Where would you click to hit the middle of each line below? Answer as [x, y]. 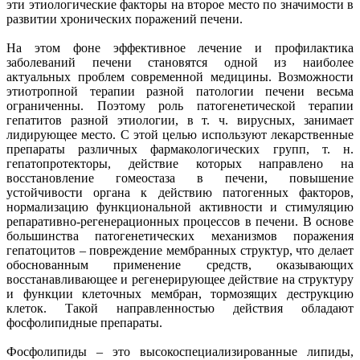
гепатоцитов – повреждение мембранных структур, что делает [180, 250]
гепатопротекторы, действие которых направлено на [180, 163]
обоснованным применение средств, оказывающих [180, 264]
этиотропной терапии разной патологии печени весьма [180, 91]
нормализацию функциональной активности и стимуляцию [180, 207]
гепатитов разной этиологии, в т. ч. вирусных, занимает [180, 120]
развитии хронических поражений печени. [125, 18]
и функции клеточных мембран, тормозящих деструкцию [180, 293]
